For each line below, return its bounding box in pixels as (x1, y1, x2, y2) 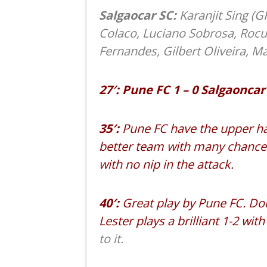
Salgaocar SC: (99, 7, 179, 24)
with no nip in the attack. (99, 156, 234, 173)
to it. (99, 231, 123, 247)
